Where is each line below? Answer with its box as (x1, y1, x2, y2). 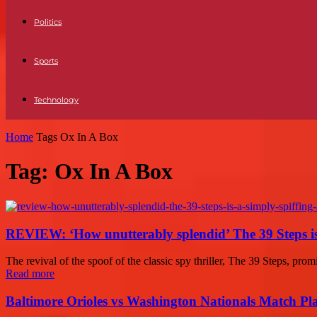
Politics (34, 17, 62, 27)
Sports (34, 56, 58, 66)
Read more (6, 267, 54, 280)
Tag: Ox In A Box (6, 158, 173, 185)
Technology (34, 95, 79, 105)
